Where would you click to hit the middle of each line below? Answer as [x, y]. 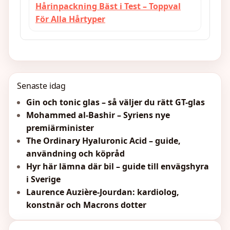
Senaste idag [42, 86]
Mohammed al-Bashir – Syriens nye [98, 115]
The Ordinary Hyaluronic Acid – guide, [103, 141]
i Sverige [43, 179]
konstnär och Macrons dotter [86, 205]
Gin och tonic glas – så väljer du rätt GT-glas [116, 102]
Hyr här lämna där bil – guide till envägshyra [118, 167]
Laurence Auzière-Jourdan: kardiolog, [103, 192]
